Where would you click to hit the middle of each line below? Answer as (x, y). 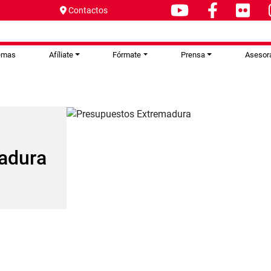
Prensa (193, 55)
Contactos (88, 10)
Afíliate (61, 55)
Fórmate (127, 55)
